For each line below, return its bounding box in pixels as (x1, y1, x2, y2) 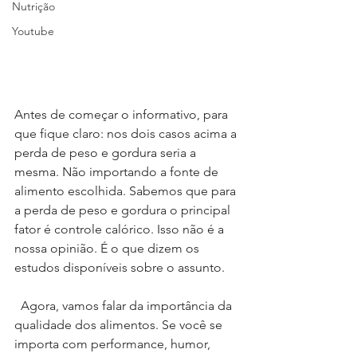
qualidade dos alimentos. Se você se (14, 317, 226, 333)
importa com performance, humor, (14, 336, 214, 352)
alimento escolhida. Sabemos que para (14, 183, 239, 199)
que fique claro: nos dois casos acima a (14, 126, 240, 142)
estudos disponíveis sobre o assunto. (14, 260, 225, 276)
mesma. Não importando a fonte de (14, 164, 222, 180)
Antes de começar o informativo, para (14, 107, 231, 123)
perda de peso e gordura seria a (14, 145, 199, 161)
